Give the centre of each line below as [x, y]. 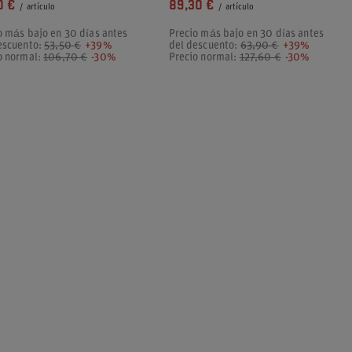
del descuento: [204, 46]
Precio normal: [204, 58]
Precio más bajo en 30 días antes [246, 34]
